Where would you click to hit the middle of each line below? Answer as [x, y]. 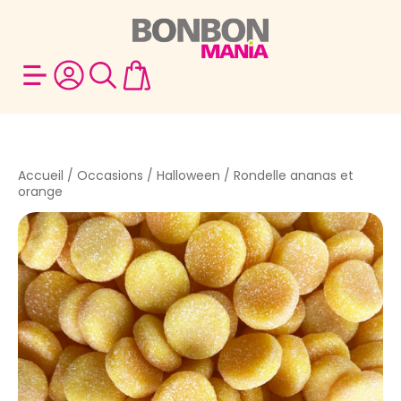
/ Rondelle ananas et [287, 175]
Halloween [188, 175]
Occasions [110, 175]
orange [40, 192]
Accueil [41, 175]
